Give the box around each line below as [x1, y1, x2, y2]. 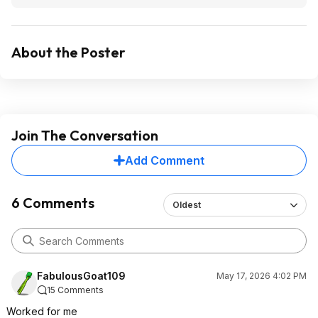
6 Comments [11, 194, 94, 212]
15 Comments [47, 285, 104, 295]
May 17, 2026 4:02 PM [216, 270, 307, 281]
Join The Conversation [11, 126, 158, 144]
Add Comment [125, 153, 204, 168]
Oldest [172, 199, 201, 210]
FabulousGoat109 [37, 270, 126, 282]
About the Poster [11, 43, 126, 61]
